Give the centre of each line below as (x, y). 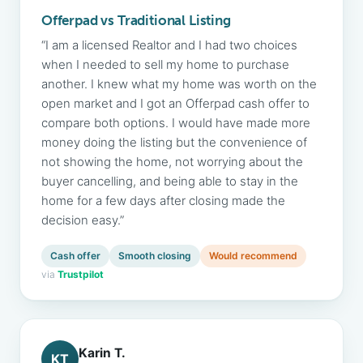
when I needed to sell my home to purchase (165, 64)
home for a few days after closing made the (163, 201)
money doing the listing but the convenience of (174, 142)
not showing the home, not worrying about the (172, 162)
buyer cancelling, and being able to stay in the (170, 181)
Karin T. (102, 352)
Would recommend (253, 256)
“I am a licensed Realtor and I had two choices (169, 45)
